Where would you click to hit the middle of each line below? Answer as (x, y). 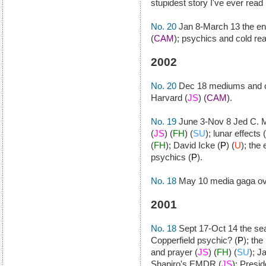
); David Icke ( (193, 145)
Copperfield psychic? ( (194, 240)
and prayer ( (174, 252)
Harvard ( (169, 98)
